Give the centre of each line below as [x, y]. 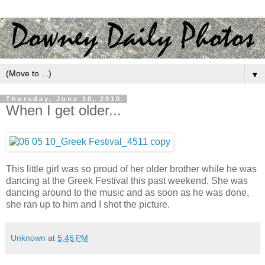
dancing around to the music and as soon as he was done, [127, 193]
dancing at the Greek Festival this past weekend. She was [127, 181]
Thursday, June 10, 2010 [64, 98]
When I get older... [64, 110]
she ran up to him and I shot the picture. [88, 205]
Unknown [28, 238]
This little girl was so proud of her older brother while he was [131, 169]
